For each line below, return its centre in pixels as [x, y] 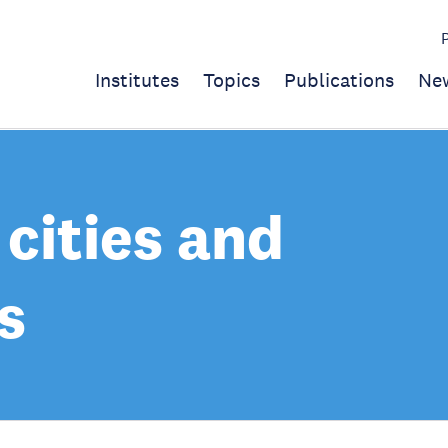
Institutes [137, 80]
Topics [231, 80]
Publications [339, 80]
